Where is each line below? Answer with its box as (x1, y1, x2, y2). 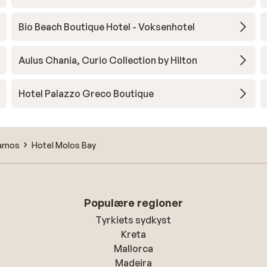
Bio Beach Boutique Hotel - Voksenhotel (18, 21, 195, 33)
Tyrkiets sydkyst (95, 214, 172, 226)
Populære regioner (83, 196, 183, 209)
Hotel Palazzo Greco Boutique (18, 88, 154, 100)
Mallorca (113, 243, 153, 254)
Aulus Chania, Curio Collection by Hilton (18, 54, 197, 66)
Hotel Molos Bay (32, 139, 96, 150)
